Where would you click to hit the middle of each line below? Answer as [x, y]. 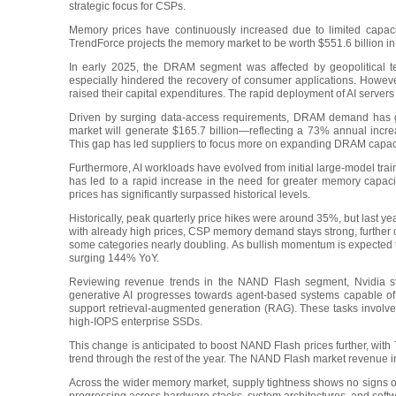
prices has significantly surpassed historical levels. [190, 194]
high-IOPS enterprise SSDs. [136, 322]
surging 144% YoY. [114, 258]
